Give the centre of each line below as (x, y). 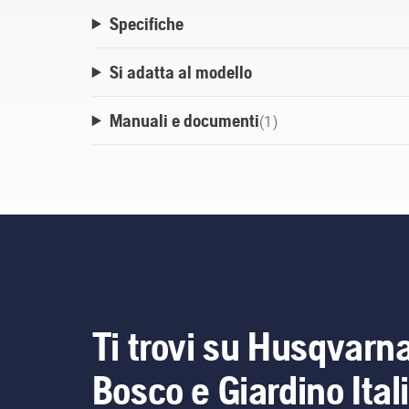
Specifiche (146, 24)
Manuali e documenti (184, 121)
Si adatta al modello (180, 72)
